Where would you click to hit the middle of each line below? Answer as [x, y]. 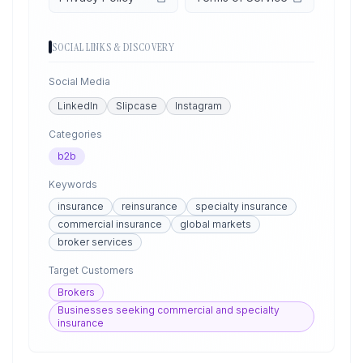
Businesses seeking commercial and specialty [169, 310]
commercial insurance [110, 224]
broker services [95, 242]
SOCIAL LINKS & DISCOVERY [113, 47]
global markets [216, 224]
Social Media [79, 81]
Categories [75, 134]
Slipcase [137, 106]
